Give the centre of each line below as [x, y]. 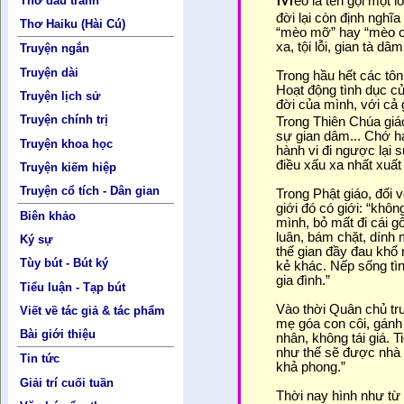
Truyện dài [50, 72]
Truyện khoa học [67, 143]
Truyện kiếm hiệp [69, 167]
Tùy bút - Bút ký [64, 263]
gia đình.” [303, 280]
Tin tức [40, 359]
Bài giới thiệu [58, 335]
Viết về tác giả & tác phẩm [93, 310]
